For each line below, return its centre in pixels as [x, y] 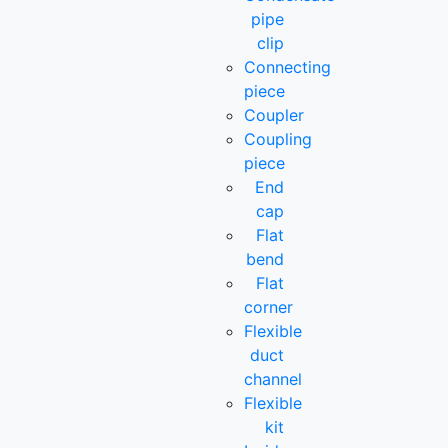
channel [273, 378]
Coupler [274, 114]
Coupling [278, 138]
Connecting [288, 66]
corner [269, 306]
